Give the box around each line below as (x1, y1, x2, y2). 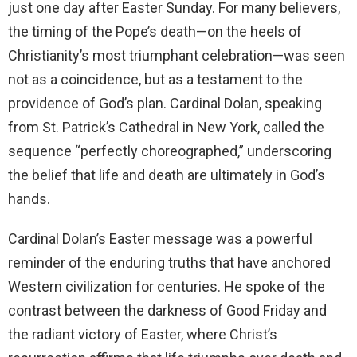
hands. (8, 190, 50, 207)
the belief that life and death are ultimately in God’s (8, 166, 325, 183)
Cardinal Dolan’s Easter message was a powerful (8, 229, 312, 247)
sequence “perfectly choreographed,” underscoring (8, 142, 331, 159)
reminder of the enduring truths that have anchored (8, 253, 331, 271)
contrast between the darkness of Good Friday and (8, 301, 327, 319)
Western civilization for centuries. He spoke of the (8, 277, 325, 295)
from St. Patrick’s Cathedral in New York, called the (8, 118, 324, 135)
